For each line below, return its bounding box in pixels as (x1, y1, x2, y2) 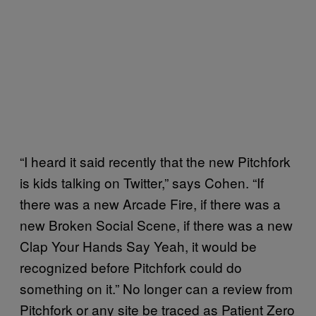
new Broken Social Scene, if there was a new (20, 215, 293, 234)
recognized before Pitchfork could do (20, 257, 242, 276)
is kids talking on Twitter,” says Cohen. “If (20, 173, 264, 192)
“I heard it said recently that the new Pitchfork (20, 152, 291, 171)
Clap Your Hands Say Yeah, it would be (20, 236, 257, 255)
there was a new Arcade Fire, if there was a (20, 194, 281, 213)
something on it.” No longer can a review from (20, 279, 293, 298)
